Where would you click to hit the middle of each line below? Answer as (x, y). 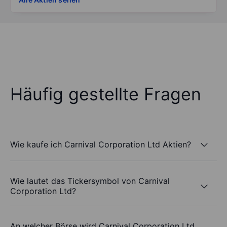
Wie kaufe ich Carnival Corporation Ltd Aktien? (101, 144)
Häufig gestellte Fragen (106, 94)
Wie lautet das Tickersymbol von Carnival (90, 181)
